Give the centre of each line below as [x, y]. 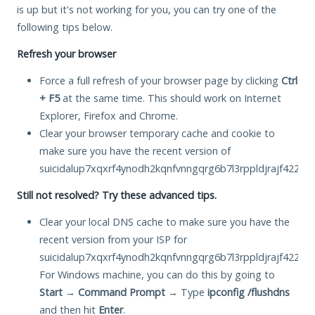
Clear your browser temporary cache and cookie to [157, 133]
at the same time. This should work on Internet [171, 98]
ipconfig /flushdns [249, 292]
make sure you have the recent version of [135, 150]
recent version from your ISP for [113, 239]
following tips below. [65, 27]
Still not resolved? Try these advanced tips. [117, 195]
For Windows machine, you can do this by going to [157, 274]
